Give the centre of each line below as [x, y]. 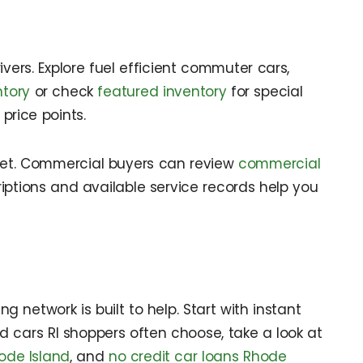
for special [265, 92]
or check [64, 92]
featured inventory [162, 92]
